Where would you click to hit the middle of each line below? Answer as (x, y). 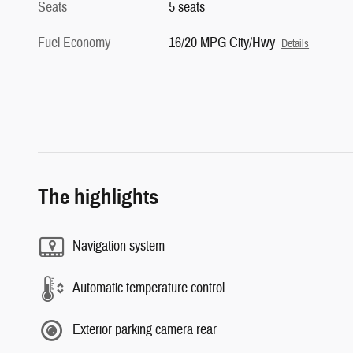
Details (295, 43)
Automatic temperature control (149, 288)
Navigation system (119, 246)
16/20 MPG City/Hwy (222, 43)
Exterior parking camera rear (145, 330)
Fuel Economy (74, 43)
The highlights (98, 197)
